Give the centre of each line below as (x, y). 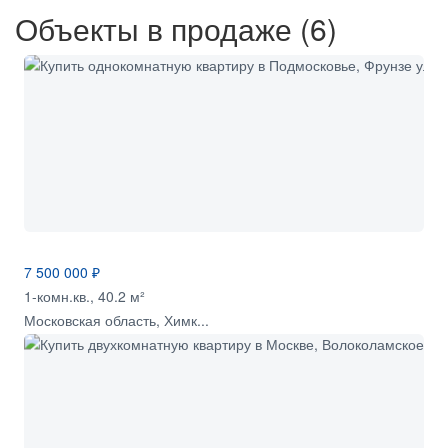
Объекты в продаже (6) (176, 28)
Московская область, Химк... (116, 319)
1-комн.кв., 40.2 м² (84, 295)
